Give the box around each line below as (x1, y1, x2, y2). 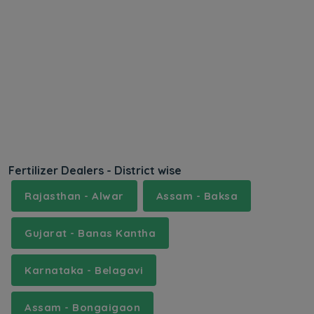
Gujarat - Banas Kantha (25, 226, 156, 240)
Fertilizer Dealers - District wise (8, 163, 182, 177)
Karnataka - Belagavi (25, 263, 143, 277)
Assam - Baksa (156, 189, 238, 203)
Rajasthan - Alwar (25, 189, 124, 203)
